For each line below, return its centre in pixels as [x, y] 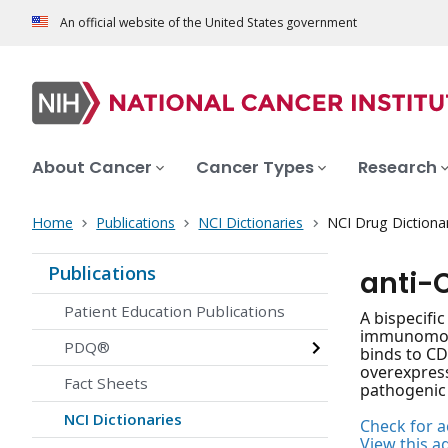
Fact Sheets [106, 383]
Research [397, 168]
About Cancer [92, 168]
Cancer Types [255, 168]
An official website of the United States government [208, 23]
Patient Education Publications [174, 311]
